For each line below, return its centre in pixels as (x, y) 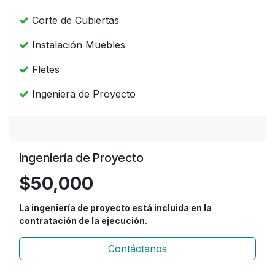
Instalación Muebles (77, 45)
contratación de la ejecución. (83, 221)
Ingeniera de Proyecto (82, 94)
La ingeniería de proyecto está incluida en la (115, 208)
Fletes (44, 70)
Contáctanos (137, 249)
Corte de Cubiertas (74, 21)
